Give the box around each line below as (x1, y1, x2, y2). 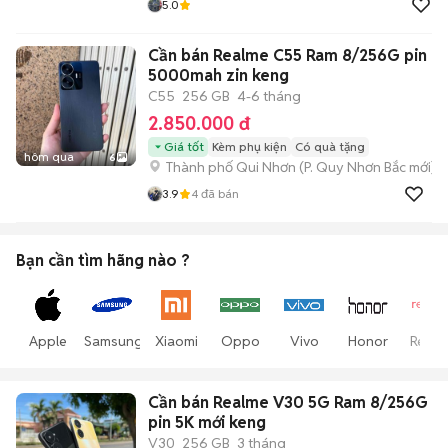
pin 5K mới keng (148, 412, 266, 433)
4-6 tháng (237, 87, 301, 105)
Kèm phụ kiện (212, 139, 287, 154)
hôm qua (24, 149, 74, 164)
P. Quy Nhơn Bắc (304, 158, 406, 176)
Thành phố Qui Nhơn (166, 158, 296, 176)
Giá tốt (164, 139, 204, 154)
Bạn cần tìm (16, 250, 107, 271)
